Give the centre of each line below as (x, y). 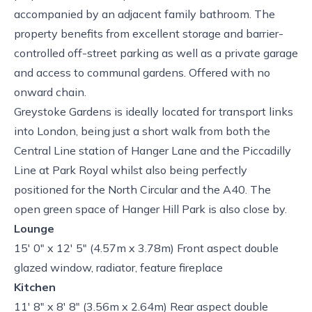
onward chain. (50, 92)
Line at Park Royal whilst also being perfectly (131, 170)
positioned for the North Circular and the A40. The (142, 189)
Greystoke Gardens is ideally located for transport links (154, 111)
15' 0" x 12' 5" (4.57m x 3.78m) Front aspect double (146, 248)
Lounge (34, 228)
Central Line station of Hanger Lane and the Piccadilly (153, 150)
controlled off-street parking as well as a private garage (156, 53)
